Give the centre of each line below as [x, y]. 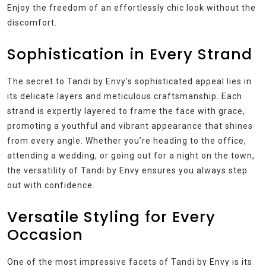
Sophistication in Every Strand [130, 55]
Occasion [45, 235]
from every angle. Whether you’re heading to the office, [127, 141]
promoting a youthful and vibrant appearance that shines [130, 126]
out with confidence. [51, 186]
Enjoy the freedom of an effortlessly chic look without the [132, 8]
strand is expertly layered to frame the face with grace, [126, 111]
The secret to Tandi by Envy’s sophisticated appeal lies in [129, 82]
